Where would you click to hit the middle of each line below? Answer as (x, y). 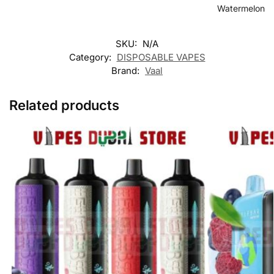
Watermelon (241, 8)
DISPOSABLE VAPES (161, 57)
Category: (91, 57)
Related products (64, 105)
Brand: (127, 70)
